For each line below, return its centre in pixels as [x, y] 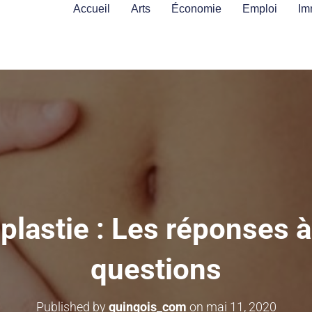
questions [156, 269]
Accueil [91, 9]
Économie [196, 9]
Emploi [259, 9]
